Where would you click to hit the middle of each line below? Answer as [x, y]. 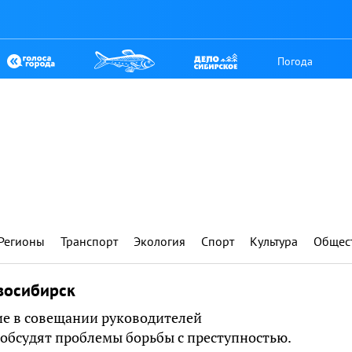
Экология [159, 241]
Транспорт [89, 241]
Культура [274, 241]
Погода [295, 61]
